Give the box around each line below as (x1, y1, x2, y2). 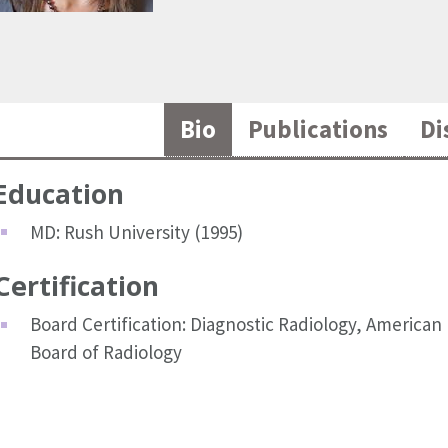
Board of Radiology (29, 340, 182, 365)
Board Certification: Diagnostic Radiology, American (29, 312, 442, 337)
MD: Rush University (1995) (29, 219, 243, 244)
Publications (248, 113, 388, 145)
